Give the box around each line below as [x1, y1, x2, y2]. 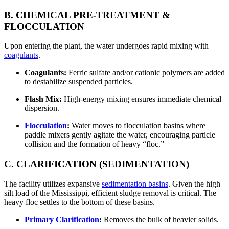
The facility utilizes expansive [4, 179, 102, 188]
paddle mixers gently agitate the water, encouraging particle [25, 130, 215, 140]
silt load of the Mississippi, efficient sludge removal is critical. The [4, 188, 216, 197]
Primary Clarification [25, 215, 99, 224]
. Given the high [168, 179, 220, 188]
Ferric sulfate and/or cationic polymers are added [66, 68, 225, 77]
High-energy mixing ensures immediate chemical [62, 95, 221, 104]
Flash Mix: [25, 95, 62, 104]
